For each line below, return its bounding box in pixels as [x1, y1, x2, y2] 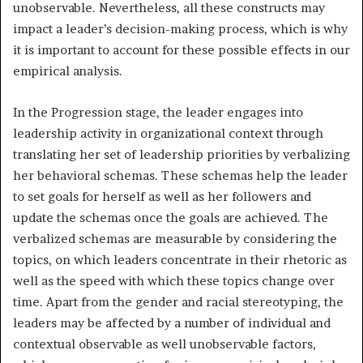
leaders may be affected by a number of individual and [13, 314, 331, 331]
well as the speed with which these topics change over [13, 272, 335, 288]
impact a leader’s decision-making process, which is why [13, 20, 348, 36]
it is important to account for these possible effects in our [13, 41, 350, 58]
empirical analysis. [13, 62, 122, 79]
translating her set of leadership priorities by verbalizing [13, 146, 350, 162]
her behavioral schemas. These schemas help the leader [13, 167, 348, 183]
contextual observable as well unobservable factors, [13, 335, 316, 352]
